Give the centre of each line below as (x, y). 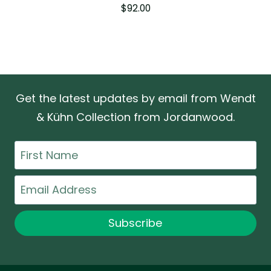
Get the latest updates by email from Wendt (135, 98)
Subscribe (135, 223)
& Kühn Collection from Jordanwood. (135, 117)
